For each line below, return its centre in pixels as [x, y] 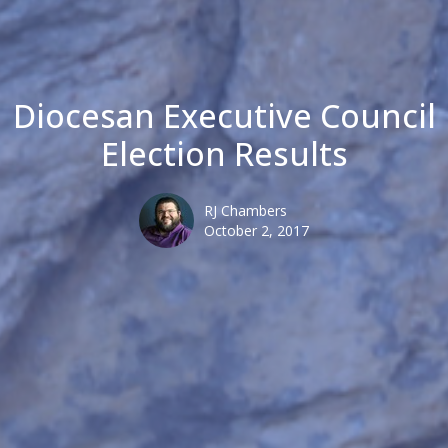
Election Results [224, 154]
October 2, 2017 [256, 231]
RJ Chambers [245, 211]
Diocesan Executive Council [224, 116]
